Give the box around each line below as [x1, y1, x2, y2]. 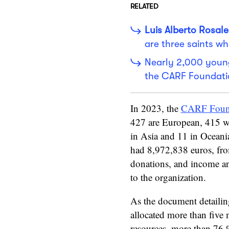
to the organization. [130, 170, 206, 184]
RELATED [130, 2, 158, 10]
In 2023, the [130, 101, 181, 114]
